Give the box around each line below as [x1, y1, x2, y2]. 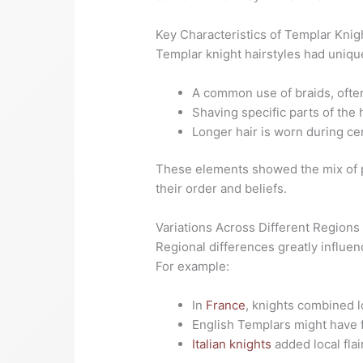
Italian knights [192, 336, 272, 352]
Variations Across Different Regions [156, 220, 361, 236]
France [206, 297, 246, 314]
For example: [156, 258, 230, 275]
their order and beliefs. [156, 181, 288, 197]
